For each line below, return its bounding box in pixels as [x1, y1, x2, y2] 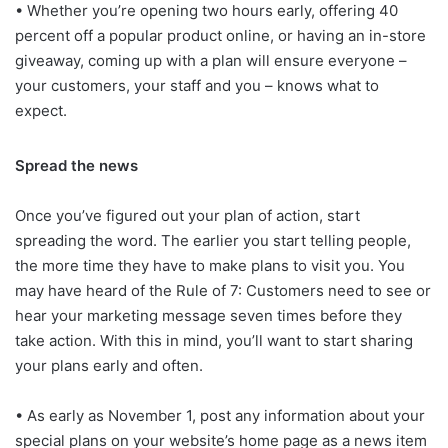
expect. [15, 100, 67, 120]
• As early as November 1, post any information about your [15, 405, 425, 425]
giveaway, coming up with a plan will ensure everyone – [15, 50, 407, 70]
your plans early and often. [15, 355, 203, 375]
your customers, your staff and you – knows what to [15, 75, 379, 95]
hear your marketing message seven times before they [15, 305, 402, 325]
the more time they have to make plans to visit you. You [15, 255, 405, 275]
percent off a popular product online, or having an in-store [15, 25, 426, 45]
